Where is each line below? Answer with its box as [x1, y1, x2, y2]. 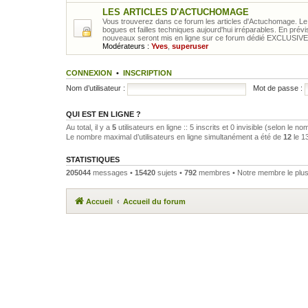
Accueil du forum [123, 197, 186, 206]
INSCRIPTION [123, 68, 172, 77]
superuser [172, 41, 208, 50]
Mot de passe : [252, 84, 302, 93]
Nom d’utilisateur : [66, 84, 125, 93]
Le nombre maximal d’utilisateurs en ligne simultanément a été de [66, 132, 283, 141]
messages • [91, 168, 135, 177]
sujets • [155, 168, 184, 177]
